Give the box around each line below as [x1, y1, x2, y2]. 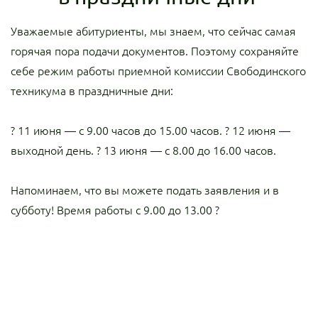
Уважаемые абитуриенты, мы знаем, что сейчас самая [11, 25, 296, 38]
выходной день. [11, 144, 94, 157]
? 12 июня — [222, 124, 290, 137]
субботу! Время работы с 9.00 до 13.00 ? [11, 204, 219, 216]
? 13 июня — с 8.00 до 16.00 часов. [94, 144, 276, 157]
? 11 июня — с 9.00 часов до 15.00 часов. [11, 124, 222, 137]
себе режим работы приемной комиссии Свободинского [11, 65, 306, 77]
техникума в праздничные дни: [11, 84, 173, 97]
